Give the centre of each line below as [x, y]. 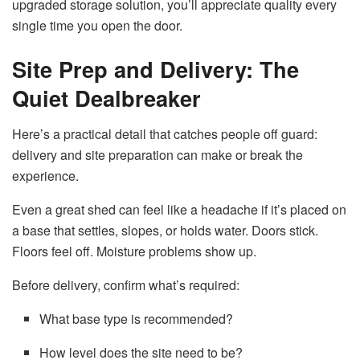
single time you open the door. [97, 26]
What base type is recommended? [137, 318]
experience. [45, 175]
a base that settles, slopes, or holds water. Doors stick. [165, 230]
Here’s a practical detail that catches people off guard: [165, 133]
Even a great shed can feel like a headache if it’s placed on [179, 209]
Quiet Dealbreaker [106, 97]
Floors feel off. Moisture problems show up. [134, 251]
